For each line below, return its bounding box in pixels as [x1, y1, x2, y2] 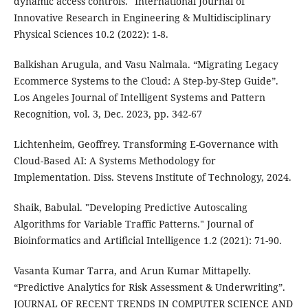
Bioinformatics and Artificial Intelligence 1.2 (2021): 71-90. [13, 234, 282, 247]
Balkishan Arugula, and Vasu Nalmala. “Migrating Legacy [13, 58, 278, 71]
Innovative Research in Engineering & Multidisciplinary [13, 11, 271, 25]
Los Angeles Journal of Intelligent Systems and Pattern [13, 91, 265, 104]
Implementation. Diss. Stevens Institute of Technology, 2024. [13, 170, 291, 184]
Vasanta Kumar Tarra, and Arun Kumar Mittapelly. [13, 264, 251, 278]
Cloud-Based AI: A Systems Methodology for [13, 154, 216, 168]
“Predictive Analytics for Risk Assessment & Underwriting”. [13, 280, 285, 294]
